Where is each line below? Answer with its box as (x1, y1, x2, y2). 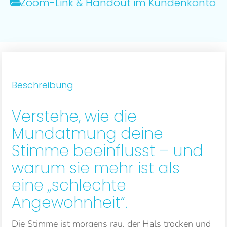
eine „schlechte (12, 175, 126, 196)
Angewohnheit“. (12, 192, 127, 213)
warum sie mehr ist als (12, 158, 180, 179)
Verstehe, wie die (12, 106, 137, 127)
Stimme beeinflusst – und (12, 140, 203, 162)
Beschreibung (12, 79, 73, 91)
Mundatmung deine (12, 123, 163, 144)
